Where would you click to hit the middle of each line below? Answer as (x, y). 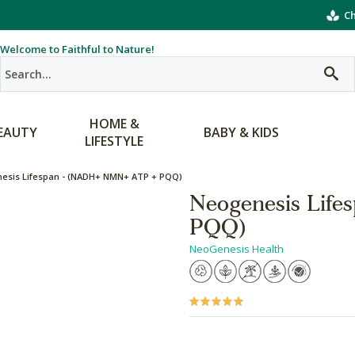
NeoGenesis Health (237, 249)
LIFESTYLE (114, 141)
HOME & (114, 124)
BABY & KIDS (241, 132)
